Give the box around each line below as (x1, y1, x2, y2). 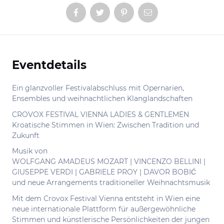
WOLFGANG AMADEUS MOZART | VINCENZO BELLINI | (12, 157, 205, 166)
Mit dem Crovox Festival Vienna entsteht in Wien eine (12, 193, 200, 203)
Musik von (12, 146, 47, 155)
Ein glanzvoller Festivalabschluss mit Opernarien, (12, 83, 184, 92)
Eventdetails (12, 58, 86, 72)
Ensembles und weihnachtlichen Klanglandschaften (12, 94, 192, 103)
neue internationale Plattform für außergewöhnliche (12, 204, 195, 213)
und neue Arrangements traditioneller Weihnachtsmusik (12, 178, 210, 187)
